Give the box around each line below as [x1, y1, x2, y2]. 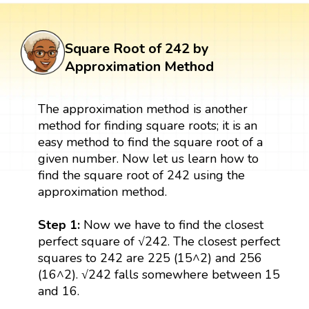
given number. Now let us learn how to [37, 150, 259, 167]
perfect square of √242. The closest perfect [37, 232, 280, 250]
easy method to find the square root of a [37, 133, 263, 150]
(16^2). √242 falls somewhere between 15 [37, 266, 280, 283]
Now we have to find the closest [83, 216, 263, 233]
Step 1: [37, 216, 83, 233]
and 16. [37, 282, 79, 299]
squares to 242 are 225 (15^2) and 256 [37, 249, 262, 266]
